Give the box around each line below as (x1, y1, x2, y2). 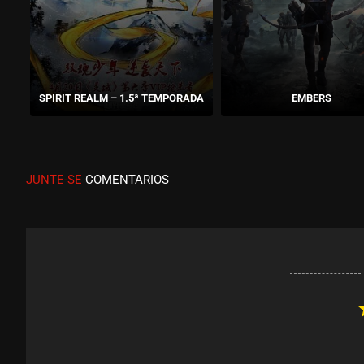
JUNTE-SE (26, 171, 82, 187)
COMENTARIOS (82, 171, 169, 187)
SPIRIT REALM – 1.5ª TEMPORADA (38, 91, 204, 104)
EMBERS (292, 91, 332, 104)
